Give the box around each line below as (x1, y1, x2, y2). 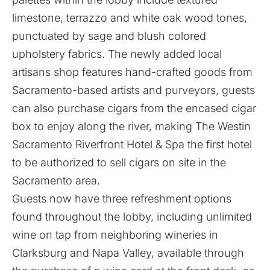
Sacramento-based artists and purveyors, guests (12, 84, 255, 96)
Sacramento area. (12, 174, 100, 187)
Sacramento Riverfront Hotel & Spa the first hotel (12, 138, 252, 151)
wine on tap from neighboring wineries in (12, 228, 218, 241)
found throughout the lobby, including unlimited (12, 210, 252, 223)
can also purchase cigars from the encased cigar (12, 102, 256, 115)
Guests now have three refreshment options (12, 192, 231, 205)
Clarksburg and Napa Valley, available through (12, 246, 244, 259)
